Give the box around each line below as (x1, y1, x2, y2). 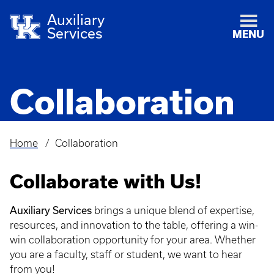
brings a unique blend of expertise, (92, 205, 254, 216)
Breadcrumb (10, 146, 77, 160)
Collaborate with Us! (10, 171, 201, 192)
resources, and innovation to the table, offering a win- (10, 220, 258, 231)
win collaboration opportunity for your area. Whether (10, 234, 256, 245)
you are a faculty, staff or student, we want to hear (10, 249, 242, 260)
